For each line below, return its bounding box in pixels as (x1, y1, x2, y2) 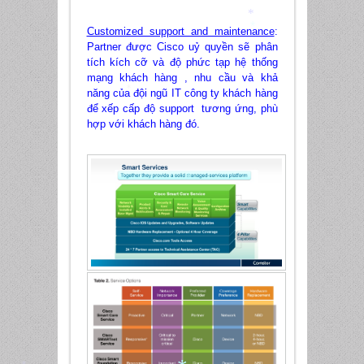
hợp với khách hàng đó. (86, 118, 200, 131)
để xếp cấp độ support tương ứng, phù (86, 102, 278, 115)
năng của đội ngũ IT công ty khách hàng (86, 87, 278, 100)
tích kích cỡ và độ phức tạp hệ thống (86, 56, 278, 69)
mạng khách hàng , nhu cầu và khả (86, 71, 278, 84)
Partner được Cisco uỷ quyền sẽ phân (86, 41, 278, 54)
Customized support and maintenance (86, 25, 275, 38)
